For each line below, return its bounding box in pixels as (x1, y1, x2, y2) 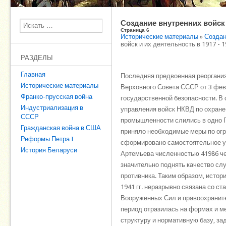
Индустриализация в (21, 104, 83, 111)
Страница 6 (121, 27, 149, 33)
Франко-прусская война (21, 93, 92, 100)
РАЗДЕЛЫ (21, 54, 53, 62)
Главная (21, 71, 45, 78)
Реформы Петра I (21, 135, 74, 143)
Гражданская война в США (21, 124, 101, 132)
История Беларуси (21, 146, 77, 154)
